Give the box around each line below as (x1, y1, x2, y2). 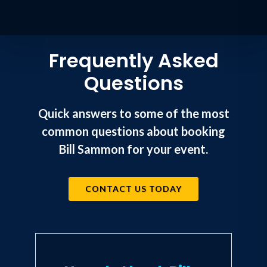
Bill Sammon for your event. (59, 142, 208, 157)
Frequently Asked (48, 47, 219, 74)
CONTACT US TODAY (85, 184, 182, 194)
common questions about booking (42, 124, 225, 139)
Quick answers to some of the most (38, 106, 229, 121)
